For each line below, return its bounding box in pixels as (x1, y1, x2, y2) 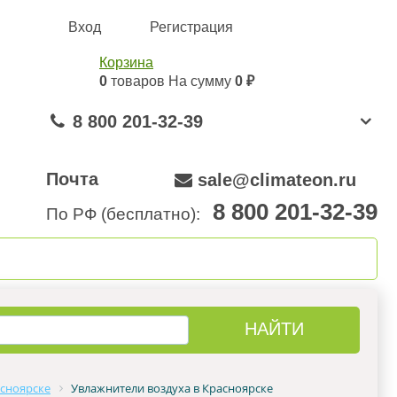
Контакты (258, 250, 326, 268)
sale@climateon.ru (198, 170, 356, 190)
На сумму (168, 74, 235, 89)
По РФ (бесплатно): (46, 205, 209, 223)
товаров (107, 74, 168, 89)
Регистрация (150, 19, 233, 35)
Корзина (99, 55, 153, 70)
